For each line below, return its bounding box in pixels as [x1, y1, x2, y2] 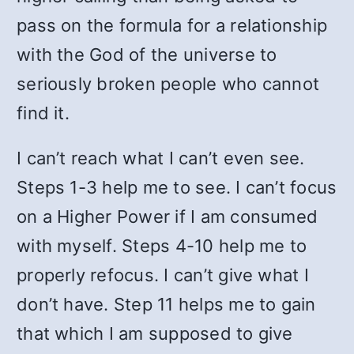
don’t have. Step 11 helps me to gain [17, 294, 316, 314]
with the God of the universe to [17, 44, 277, 65]
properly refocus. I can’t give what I [17, 265, 309, 285]
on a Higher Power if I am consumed [17, 206, 318, 227]
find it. [17, 103, 70, 123]
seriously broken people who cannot [17, 73, 320, 94]
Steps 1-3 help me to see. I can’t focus [17, 177, 337, 198]
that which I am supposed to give [17, 323, 293, 344]
